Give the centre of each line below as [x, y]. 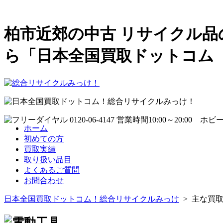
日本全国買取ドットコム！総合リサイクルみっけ [92, 199]
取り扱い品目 [48, 159]
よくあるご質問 [52, 170]
